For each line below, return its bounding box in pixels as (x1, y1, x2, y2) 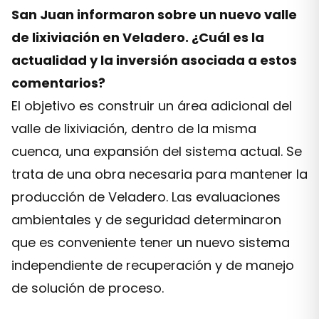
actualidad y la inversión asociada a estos (11, 51, 297, 69)
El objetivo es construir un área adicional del (11, 97, 292, 115)
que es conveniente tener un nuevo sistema (11, 234, 290, 251)
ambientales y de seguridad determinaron (11, 211, 281, 229)
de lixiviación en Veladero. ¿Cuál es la (11, 28, 264, 46)
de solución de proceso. (11, 279, 164, 297)
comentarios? (11, 74, 105, 92)
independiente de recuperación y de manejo (11, 256, 294, 274)
